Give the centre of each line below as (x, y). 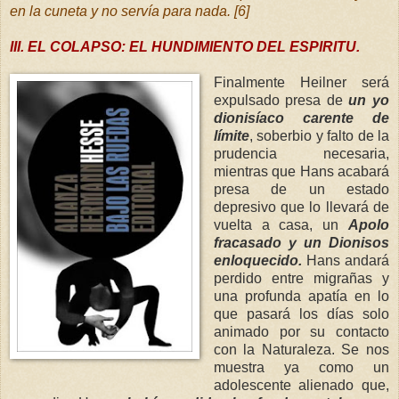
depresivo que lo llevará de (301, 207)
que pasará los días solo (301, 313)
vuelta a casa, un (281, 224)
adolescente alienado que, (301, 385)
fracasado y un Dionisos (301, 242)
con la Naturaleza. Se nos (301, 349)
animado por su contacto (301, 331)
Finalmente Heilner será (301, 82)
